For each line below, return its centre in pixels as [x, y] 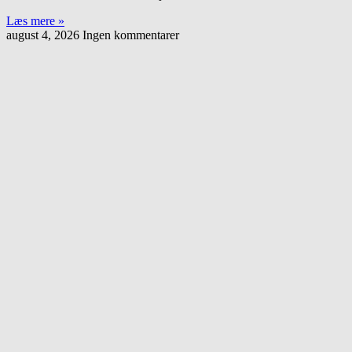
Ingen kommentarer [131, 35]
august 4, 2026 [44, 35]
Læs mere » [35, 21]
